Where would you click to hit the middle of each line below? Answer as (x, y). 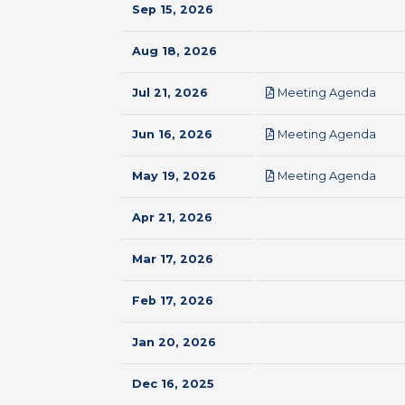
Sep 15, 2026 (173, 9)
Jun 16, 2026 (172, 134)
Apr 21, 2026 (172, 217)
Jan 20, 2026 (174, 342)
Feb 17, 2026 (173, 301)
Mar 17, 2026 (173, 259)
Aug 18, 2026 (174, 51)
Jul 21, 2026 (170, 93)
